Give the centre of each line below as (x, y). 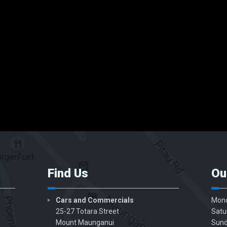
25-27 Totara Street (87, 211)
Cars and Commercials (95, 200)
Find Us (68, 173)
